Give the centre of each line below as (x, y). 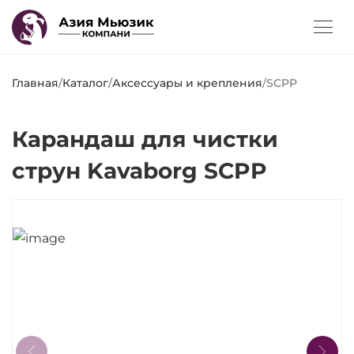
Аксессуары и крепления (187, 83)
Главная (35, 83)
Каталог (85, 83)
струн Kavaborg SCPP (139, 171)
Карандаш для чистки (145, 139)
